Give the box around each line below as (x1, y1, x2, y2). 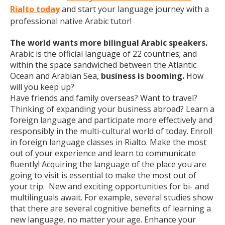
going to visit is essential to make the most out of (10, 170, 196, 181)
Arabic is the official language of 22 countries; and (10, 48, 197, 59)
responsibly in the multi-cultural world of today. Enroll (10, 126, 212, 137)
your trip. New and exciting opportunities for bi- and (10, 181, 209, 192)
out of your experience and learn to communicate (10, 148, 196, 159)
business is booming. (101, 70, 186, 81)
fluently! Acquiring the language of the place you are (10, 159, 206, 170)
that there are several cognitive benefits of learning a (10, 203, 211, 214)
